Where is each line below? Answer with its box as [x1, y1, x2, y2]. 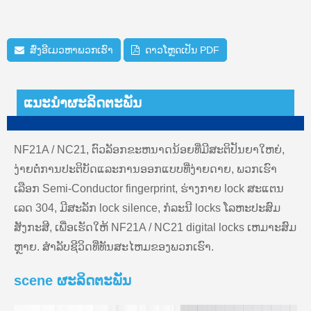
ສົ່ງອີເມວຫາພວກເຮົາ [30, 44, 113, 56]
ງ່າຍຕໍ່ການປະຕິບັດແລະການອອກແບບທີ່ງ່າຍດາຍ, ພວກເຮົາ [14, 162, 277, 175]
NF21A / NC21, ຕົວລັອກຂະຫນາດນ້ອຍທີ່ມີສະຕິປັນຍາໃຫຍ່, [14, 143, 285, 155]
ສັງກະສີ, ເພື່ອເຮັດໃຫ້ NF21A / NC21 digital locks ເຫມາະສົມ [14, 221, 296, 233]
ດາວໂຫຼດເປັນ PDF [145, 44, 219, 56]
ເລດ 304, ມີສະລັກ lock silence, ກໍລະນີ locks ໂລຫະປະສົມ [14, 201, 280, 214]
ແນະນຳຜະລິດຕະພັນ [24, 94, 142, 110]
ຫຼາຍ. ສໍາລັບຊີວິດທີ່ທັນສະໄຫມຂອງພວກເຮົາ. [14, 240, 214, 253]
